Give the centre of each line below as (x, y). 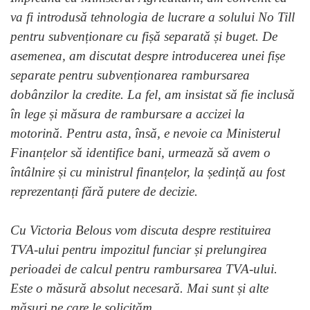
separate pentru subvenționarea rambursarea (130, 75)
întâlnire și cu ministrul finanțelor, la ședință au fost (148, 172)
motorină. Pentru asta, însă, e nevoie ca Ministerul (145, 133)
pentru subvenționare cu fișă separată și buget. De (144, 36)
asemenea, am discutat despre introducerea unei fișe (148, 55)
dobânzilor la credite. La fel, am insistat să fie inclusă (153, 94)
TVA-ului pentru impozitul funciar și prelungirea (139, 249)
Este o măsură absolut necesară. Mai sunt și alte (139, 288)
